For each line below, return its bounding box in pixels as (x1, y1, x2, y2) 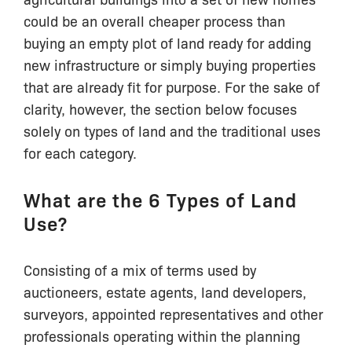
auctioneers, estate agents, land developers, (24, 282, 306, 302)
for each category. (24, 143, 137, 163)
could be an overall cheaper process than (24, 11, 285, 31)
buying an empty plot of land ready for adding (24, 33, 311, 53)
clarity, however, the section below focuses (24, 99, 297, 119)
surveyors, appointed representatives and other (24, 304, 323, 324)
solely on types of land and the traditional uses (24, 121, 321, 141)
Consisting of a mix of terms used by (24, 260, 256, 280)
